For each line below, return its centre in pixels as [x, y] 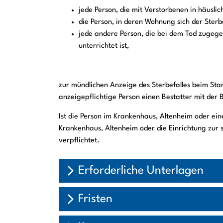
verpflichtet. [79, 141]
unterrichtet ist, [104, 46]
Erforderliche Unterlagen [141, 170]
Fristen [95, 199]
